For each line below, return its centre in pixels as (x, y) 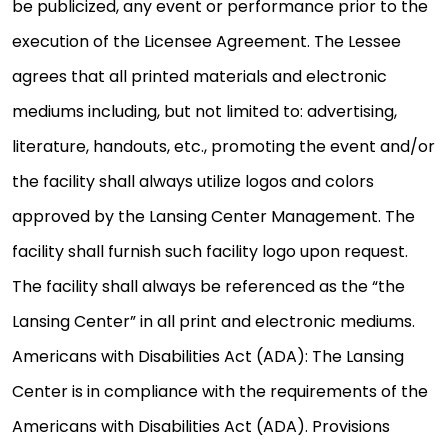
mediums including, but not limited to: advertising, (204, 112)
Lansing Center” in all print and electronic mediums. (213, 322)
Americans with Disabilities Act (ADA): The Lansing (208, 357)
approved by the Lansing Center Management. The (213, 217)
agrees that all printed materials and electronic (199, 77)
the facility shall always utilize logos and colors (193, 182)
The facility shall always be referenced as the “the (208, 287)
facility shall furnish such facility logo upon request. (210, 252)
